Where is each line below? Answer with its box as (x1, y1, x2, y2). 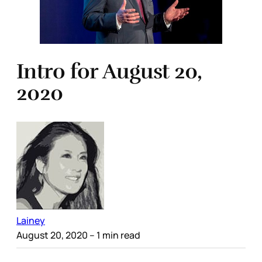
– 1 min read (88, 229, 140, 242)
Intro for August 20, (16, 58, 202, 85)
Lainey (16, 214, 45, 227)
